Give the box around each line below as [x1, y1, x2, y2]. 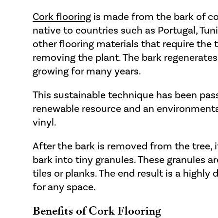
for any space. [33, 180, 96, 193]
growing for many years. [33, 64, 144, 77]
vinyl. [33, 115, 57, 128]
